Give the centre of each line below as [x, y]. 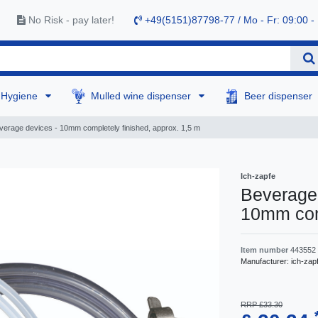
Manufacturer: [266, 262]
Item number [265, 250]
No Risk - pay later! [70, 20]
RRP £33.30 [262, 305]
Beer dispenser [280, 96]
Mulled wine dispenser [143, 96]
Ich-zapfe [258, 176]
